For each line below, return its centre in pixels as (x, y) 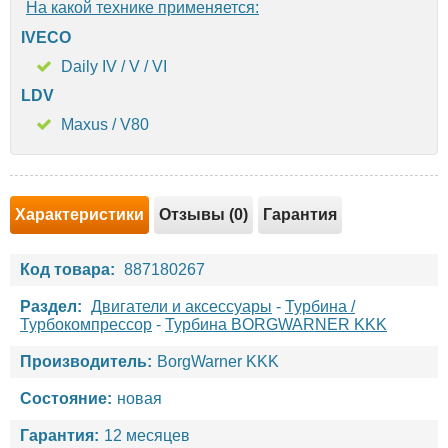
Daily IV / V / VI (114, 66)
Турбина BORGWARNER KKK (276, 324)
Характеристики (79, 214)
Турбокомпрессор (86, 324)
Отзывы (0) (203, 214)
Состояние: (66, 398)
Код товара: (67, 269)
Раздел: (51, 306)
